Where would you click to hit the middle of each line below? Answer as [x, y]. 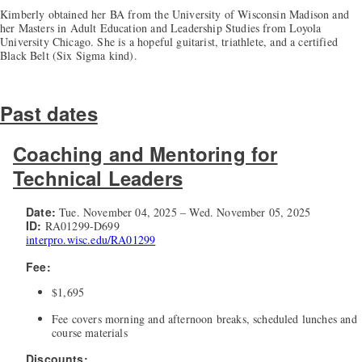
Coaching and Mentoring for [145, 153]
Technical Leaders [98, 177]
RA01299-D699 [80, 226]
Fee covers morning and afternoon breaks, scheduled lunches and [204, 319]
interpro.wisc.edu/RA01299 [91, 240]
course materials [90, 333]
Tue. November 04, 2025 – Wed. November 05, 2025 [183, 213]
